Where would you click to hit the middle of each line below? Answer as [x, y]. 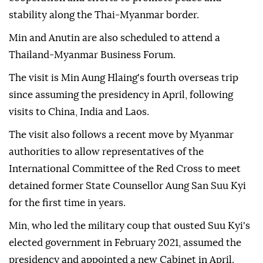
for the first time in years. [67, 203]
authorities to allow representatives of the [106, 152]
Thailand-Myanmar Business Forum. [92, 55]
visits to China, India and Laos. [79, 112]
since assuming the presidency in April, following [121, 95]
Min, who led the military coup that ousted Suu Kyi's [129, 226]
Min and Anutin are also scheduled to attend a [114, 38]
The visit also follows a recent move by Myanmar [121, 135]
